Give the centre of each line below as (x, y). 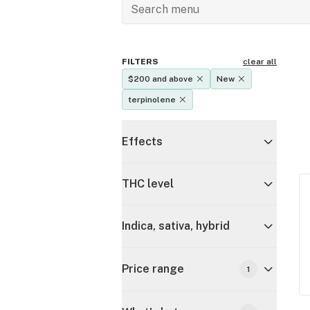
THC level (148, 184)
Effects (142, 142)
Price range (153, 269)
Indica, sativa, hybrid (176, 226)
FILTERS (140, 62)
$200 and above (161, 79)
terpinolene (152, 100)
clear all (260, 62)
